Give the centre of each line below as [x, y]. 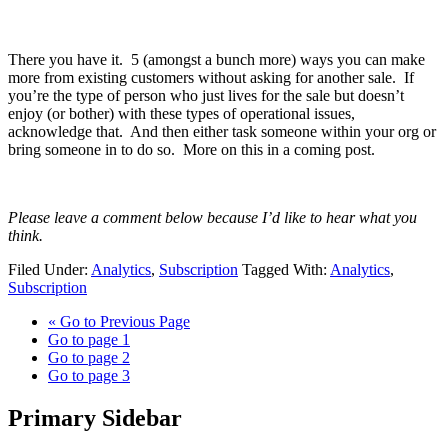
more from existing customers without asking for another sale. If [211, 77]
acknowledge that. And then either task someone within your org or [222, 131]
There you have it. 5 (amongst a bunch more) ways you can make [216, 59]
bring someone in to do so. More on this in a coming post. [191, 149]
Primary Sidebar [95, 417]
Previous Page [143, 321]
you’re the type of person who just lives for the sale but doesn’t [206, 95]
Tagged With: [286, 269]
